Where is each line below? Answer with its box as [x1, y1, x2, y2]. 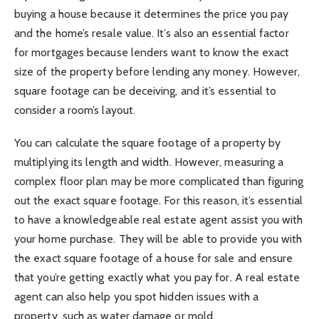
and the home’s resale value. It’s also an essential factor [14, 26, 289, 41]
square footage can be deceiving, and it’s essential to [14, 84, 277, 98]
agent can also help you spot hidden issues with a [14, 290, 258, 304]
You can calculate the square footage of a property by [14, 136, 281, 150]
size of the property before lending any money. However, [14, 65, 300, 79]
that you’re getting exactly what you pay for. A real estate [14, 271, 300, 285]
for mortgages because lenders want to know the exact [14, 46, 290, 60]
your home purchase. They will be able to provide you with [14, 232, 303, 246]
